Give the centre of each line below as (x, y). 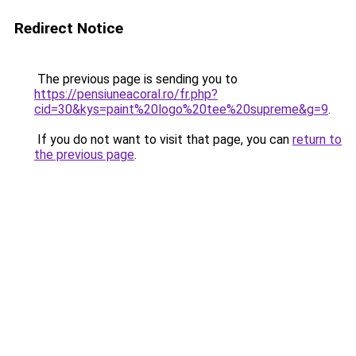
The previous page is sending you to (136, 79)
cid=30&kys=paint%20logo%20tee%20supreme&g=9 (181, 109)
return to (317, 139)
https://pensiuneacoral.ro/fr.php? (126, 94)
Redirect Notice (69, 28)
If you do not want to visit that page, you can (163, 139)
